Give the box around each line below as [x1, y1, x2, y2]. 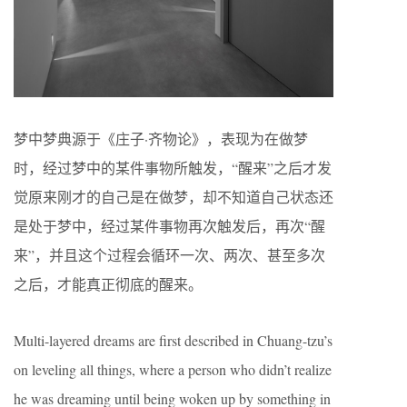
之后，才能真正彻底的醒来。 [14, 274, 203, 294]
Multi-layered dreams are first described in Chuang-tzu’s [14, 331, 333, 351]
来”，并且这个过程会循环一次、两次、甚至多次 [14, 245, 325, 265]
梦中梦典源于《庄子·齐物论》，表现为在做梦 [14, 129, 308, 149]
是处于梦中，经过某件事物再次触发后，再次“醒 [14, 216, 325, 236]
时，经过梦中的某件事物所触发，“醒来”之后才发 [14, 158, 332, 178]
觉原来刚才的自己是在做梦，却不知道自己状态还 [14, 187, 333, 207]
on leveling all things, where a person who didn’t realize [14, 360, 332, 380]
